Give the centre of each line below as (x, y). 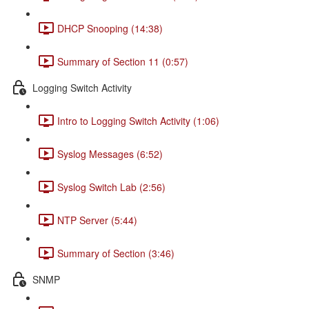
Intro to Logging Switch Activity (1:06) (138, 120)
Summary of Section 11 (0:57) (123, 61)
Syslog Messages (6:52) (110, 153)
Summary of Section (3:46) (116, 253)
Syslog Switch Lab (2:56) (111, 187)
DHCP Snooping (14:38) (110, 28)
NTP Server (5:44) (97, 220)
